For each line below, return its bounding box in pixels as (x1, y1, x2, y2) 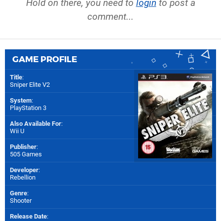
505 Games (10, 150, 42, 158)
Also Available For (10, 120, 61, 128)
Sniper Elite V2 (10, 81, 50, 89)
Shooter (10, 197, 32, 205)
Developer (10, 166, 38, 174)
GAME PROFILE (12, 54, 77, 65)
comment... (87, 11, 134, 23)
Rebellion (10, 174, 36, 182)
